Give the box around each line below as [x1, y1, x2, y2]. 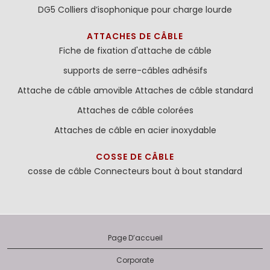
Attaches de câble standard [134, 84, 253, 96]
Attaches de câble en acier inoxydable [54, 124, 216, 136]
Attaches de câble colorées [77, 104, 193, 116]
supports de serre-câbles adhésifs [63, 64, 207, 77]
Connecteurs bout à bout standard [94, 165, 242, 177]
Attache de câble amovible [17, 84, 133, 96]
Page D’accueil [107, 233, 163, 243]
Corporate [116, 255, 154, 265]
